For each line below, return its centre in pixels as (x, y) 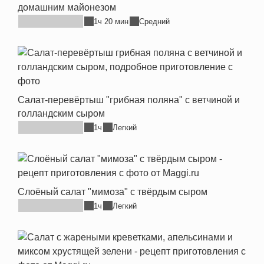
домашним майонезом (67, 7)
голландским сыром (61, 113)
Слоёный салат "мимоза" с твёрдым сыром (113, 192)
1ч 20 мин (111, 21)
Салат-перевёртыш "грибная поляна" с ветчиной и (129, 100)
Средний (154, 21)
